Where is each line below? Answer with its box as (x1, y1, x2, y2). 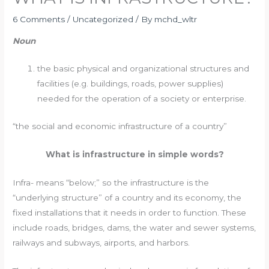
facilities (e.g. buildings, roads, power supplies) (37, 79, 224, 89)
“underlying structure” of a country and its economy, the (13, 192, 242, 202)
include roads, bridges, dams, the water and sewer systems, (13, 222, 256, 232)
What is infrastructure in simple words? (45, 149, 224, 159)
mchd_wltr (154, 14, 198, 24)
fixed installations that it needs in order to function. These (13, 207, 247, 217)
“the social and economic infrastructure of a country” (13, 121, 228, 131)
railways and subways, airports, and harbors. (13, 237, 190, 247)
